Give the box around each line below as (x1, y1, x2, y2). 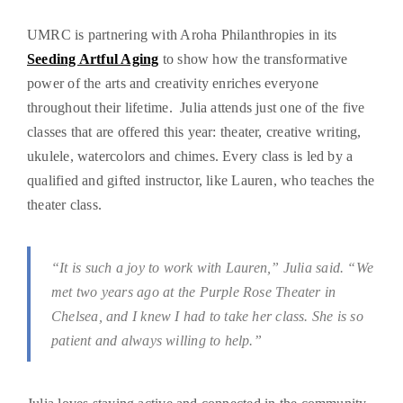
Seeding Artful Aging (27, 51, 159, 67)
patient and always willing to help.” (51, 333, 262, 349)
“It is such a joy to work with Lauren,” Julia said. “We (51, 260, 374, 276)
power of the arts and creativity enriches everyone (27, 76, 319, 92)
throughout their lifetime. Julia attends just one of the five (27, 100, 365, 116)
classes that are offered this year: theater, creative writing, (27, 124, 362, 140)
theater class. (27, 197, 103, 213)
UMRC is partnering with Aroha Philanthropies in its (27, 27, 337, 43)
